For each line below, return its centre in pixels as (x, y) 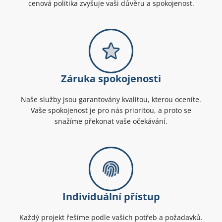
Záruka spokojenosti (111, 79)
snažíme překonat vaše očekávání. (111, 121)
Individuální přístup (111, 197)
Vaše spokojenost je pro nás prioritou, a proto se (111, 111)
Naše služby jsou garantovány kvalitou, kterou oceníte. (111, 100)
